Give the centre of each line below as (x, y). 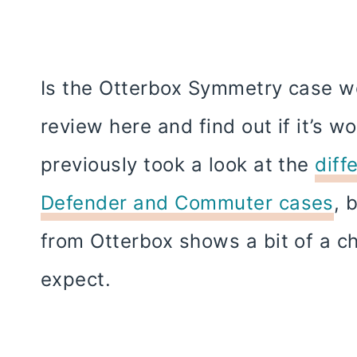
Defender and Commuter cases (187, 202)
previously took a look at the (178, 164)
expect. (76, 279)
